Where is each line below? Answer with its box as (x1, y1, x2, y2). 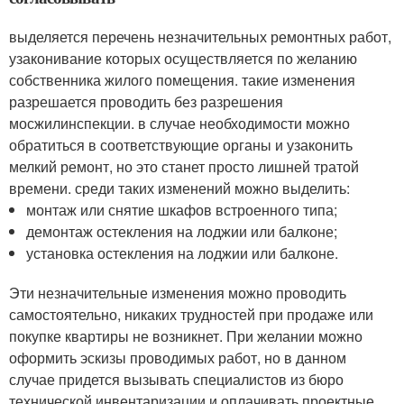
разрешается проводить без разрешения (9, 90, 283, 112)
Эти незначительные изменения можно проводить (9, 281, 346, 303)
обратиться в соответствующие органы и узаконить (9, 133, 353, 155)
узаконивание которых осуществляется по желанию (9, 47, 357, 69)
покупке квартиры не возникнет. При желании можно (9, 325, 363, 346)
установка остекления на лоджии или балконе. (26, 242, 339, 263)
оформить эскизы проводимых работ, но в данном (9, 346, 346, 368)
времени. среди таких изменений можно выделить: (9, 177, 350, 198)
